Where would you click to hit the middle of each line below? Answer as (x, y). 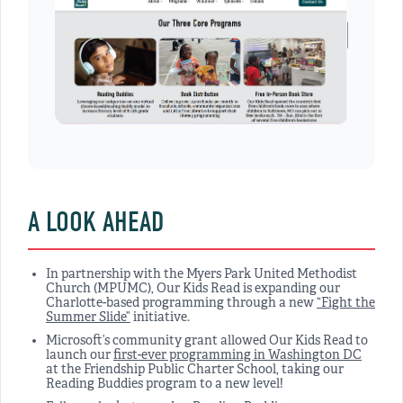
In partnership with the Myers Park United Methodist (201, 274)
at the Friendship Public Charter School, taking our (195, 370)
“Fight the (346, 303)
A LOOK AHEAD (96, 221)
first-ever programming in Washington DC (237, 355)
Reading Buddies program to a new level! (165, 384)
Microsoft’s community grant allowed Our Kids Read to (207, 341)
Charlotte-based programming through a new (181, 303)
